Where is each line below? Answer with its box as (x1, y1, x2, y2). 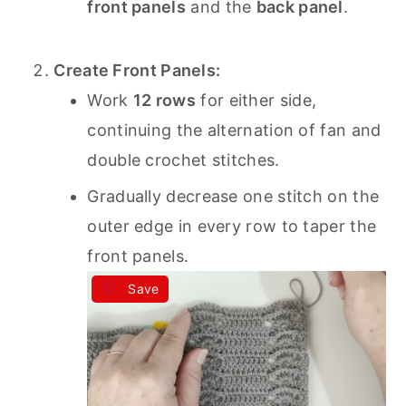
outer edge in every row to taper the (87, 217, 377, 237)
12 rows (132, 91, 196, 111)
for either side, (196, 91, 317, 111)
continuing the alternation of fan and (87, 121, 382, 140)
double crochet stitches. (87, 150, 280, 170)
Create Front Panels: (53, 61, 221, 81)
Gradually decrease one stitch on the (87, 187, 380, 207)
